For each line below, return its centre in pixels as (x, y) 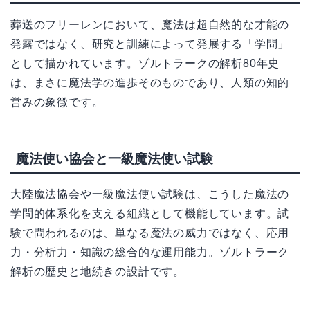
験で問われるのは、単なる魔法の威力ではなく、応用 (150, 233)
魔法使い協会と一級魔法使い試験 (115, 159)
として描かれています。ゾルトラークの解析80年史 (145, 64)
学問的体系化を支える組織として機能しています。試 (150, 214)
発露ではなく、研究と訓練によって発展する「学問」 (150, 44)
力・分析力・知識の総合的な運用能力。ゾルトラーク (150, 253)
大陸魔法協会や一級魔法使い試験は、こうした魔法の (150, 194)
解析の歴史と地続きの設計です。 (98, 272)
